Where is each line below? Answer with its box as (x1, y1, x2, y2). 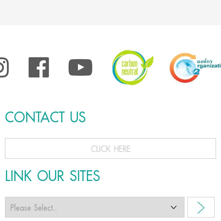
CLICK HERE (90, 142, 131, 156)
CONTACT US (5, 106, 86, 130)
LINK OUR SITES (5, 164, 100, 188)
